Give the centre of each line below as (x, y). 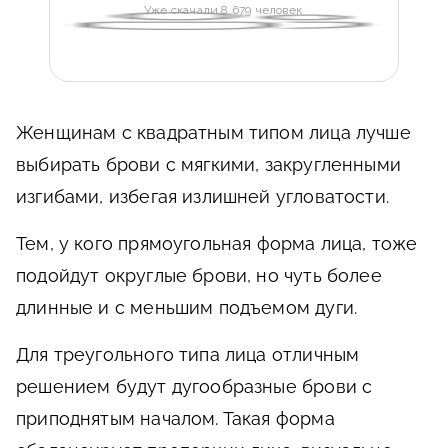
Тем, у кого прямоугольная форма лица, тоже (217, 243)
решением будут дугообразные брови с (194, 386)
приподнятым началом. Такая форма (175, 418)
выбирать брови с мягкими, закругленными (209, 164)
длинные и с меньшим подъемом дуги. (187, 307)
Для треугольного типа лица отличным (188, 354)
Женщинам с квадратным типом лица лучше (213, 132)
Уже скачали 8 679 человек (223, 9)
